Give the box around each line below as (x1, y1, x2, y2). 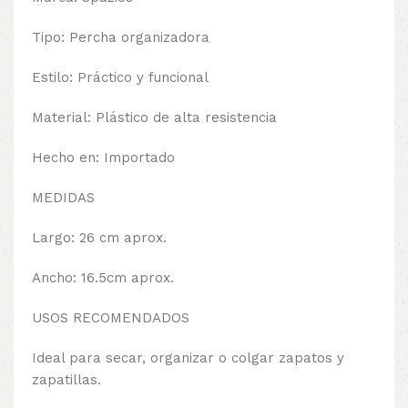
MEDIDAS (32, 189, 95, 207)
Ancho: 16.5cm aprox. (32, 270, 174, 287)
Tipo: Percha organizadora (32, 29, 209, 46)
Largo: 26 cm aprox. (32, 229, 167, 247)
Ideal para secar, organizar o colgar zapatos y (32, 350, 344, 367)
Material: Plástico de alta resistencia (32, 109, 277, 127)
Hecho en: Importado (32, 149, 175, 167)
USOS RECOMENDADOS (32, 310, 189, 327)
